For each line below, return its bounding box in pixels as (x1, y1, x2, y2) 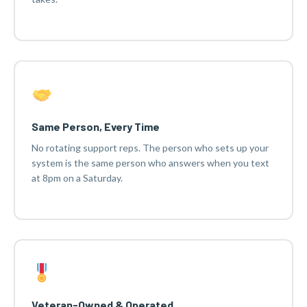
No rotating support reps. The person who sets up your (31, 141, 269, 153)
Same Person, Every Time (31, 119, 160, 133)
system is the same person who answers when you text (31, 156, 269, 169)
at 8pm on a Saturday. (31, 171, 123, 184)
